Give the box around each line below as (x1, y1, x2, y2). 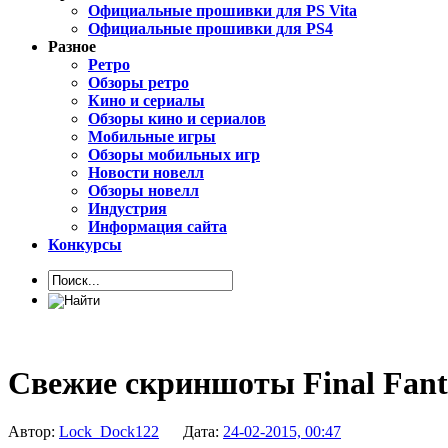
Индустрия (88, 200, 167, 218)
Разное (48, 38, 96, 56)
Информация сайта (88, 218, 227, 236)
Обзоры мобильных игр (88, 146, 260, 164)
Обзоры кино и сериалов (88, 110, 266, 128)
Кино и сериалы (88, 92, 205, 110)
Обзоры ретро (88, 74, 189, 92)
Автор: (8, 423, 59, 441)
